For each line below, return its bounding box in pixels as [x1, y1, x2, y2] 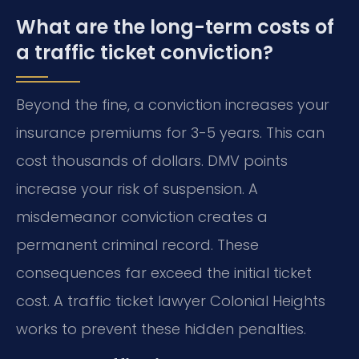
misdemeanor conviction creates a [16, 206, 268, 227]
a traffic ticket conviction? [16, 38, 273, 66]
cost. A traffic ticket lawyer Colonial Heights [16, 290, 325, 311]
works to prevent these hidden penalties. [16, 318, 306, 339]
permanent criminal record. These [16, 234, 259, 255]
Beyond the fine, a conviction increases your [16, 94, 329, 115]
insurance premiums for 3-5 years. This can [16, 122, 325, 143]
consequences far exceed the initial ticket [16, 262, 312, 283]
